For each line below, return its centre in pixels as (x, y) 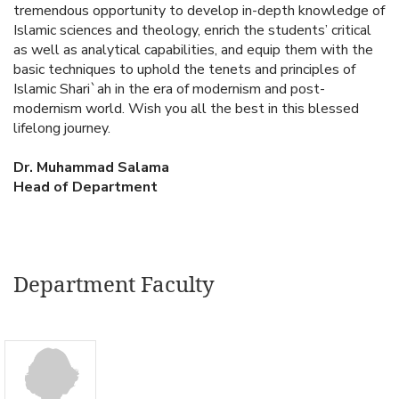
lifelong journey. (62, 128)
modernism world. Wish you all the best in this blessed (186, 108)
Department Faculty (114, 283)
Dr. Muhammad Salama (91, 167)
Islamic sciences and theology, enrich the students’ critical (192, 30)
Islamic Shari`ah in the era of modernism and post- (169, 89)
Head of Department (85, 187)
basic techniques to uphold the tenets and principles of (184, 69)
